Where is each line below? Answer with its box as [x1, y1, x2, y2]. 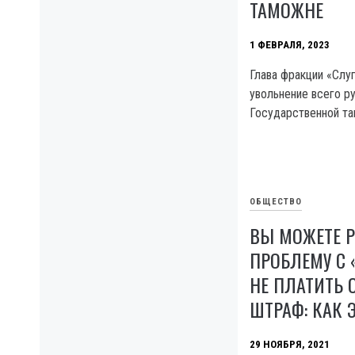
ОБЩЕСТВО [250, 196, 302, 207]
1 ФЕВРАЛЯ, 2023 [250, 38, 330, 51]
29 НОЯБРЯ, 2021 [250, 338, 330, 350]
